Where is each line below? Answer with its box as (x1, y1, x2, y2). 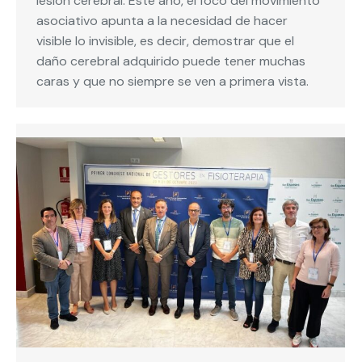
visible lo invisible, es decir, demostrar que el (36, 32, 294, 50)
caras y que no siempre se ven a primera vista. (36, 73, 309, 90)
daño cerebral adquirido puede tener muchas (36, 53, 305, 70)
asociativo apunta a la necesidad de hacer (36, 12, 288, 30)
